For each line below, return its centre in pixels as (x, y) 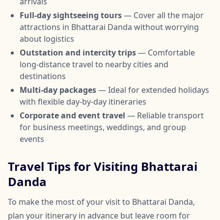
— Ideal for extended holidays (153, 90)
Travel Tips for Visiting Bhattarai (103, 166)
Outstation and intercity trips (78, 52)
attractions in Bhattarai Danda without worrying (109, 27)
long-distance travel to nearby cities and (94, 64)
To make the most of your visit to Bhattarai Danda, (101, 202)
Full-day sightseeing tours (71, 15)
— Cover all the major (163, 15)
